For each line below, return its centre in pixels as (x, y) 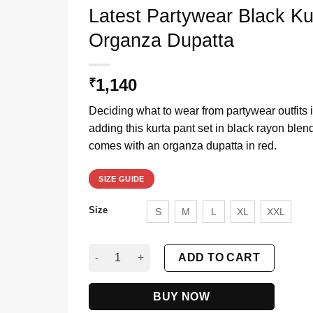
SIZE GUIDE (122, 179)
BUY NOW (182, 296)
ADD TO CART (219, 257)
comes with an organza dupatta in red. (183, 145)
